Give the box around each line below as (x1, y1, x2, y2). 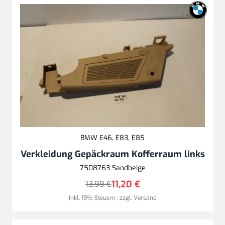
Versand (133, 193, 157, 202)
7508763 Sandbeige (79, 163, 146, 173)
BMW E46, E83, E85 (80, 133, 145, 143)
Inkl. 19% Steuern (68, 193, 117, 202)
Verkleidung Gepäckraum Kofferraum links (20, 148, 205, 160)
